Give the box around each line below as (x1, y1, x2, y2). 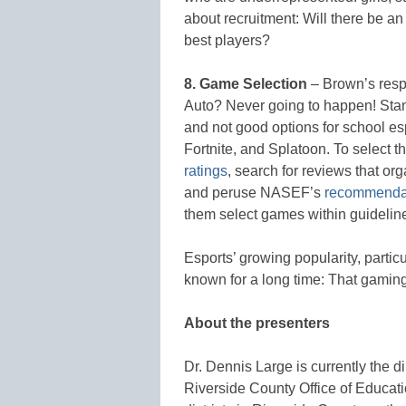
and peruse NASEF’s (184, 184, 324, 200)
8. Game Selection (184, 75, 307, 92)
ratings (184, 162, 227, 179)
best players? (184, 32, 270, 48)
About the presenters (184, 314, 330, 331)
